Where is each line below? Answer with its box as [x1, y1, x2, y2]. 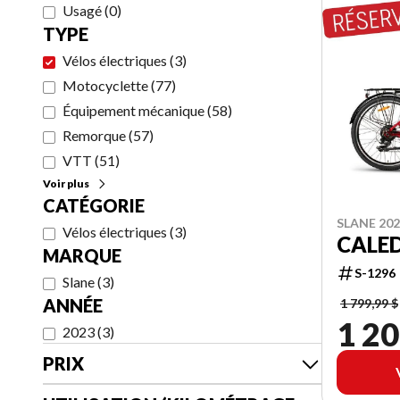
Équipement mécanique [62, 102, 204, 119]
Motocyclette [62, 77, 148, 94]
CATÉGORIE [43, 195, 145, 216]
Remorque [62, 127, 126, 144]
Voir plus [43, 177, 89, 190]
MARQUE [43, 245, 121, 266]
